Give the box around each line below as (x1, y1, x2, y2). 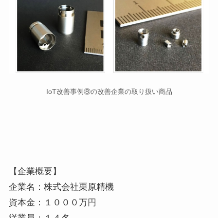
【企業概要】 (8, 166, 61, 177)
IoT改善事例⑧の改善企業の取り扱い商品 (46, 87, 172, 95)
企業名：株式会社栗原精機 (8, 182, 114, 192)
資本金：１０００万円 (8, 198, 96, 208)
